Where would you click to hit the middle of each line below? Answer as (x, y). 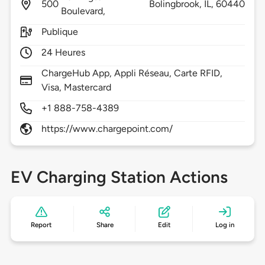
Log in (224, 225)
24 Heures (63, 53)
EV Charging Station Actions (119, 177)
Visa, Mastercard (76, 88)
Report (41, 225)
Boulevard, (84, 11)
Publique (60, 32)
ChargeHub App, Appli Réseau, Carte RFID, (132, 73)
